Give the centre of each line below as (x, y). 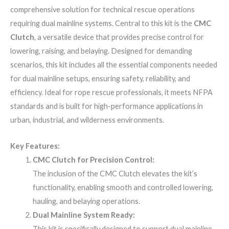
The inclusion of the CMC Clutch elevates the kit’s (115, 173)
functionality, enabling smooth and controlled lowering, (123, 187)
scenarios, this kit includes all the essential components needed (114, 65)
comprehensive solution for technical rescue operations (102, 10)
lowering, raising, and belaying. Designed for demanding (101, 51)
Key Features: (35, 146)
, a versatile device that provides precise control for (119, 37)
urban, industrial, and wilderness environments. (87, 120)
